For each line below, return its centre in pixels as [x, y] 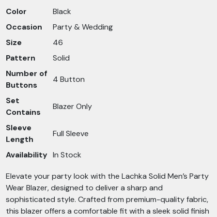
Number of [27, 73]
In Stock [67, 155]
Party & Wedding [83, 27]
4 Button [69, 79]
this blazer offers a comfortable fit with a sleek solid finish [108, 211]
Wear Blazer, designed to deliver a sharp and [84, 188]
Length [20, 139]
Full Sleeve [71, 133]
